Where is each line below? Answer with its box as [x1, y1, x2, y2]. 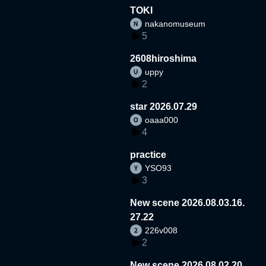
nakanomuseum [145, 18, 206, 28]
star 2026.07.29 [130, 101, 198, 112]
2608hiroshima [130, 53, 197, 64]
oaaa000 [145, 115, 179, 125]
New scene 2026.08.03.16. [130, 197, 245, 208]
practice [130, 149, 167, 160]
